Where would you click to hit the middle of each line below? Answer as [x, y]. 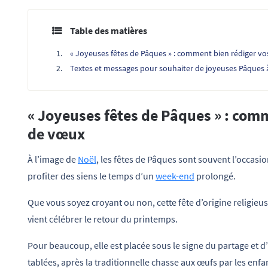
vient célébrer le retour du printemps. [103, 219]
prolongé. [215, 176]
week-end [175, 176]
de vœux [56, 134]
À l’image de [53, 159]
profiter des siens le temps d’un [92, 176]
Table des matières [109, 30]
